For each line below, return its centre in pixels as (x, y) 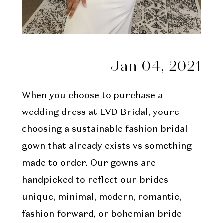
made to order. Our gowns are (89, 164)
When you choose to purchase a (92, 96)
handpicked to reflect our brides (95, 180)
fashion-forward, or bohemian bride (102, 214)
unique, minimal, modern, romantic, (101, 197)
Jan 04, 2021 (156, 67)
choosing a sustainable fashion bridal (105, 130)
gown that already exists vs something (107, 147)
